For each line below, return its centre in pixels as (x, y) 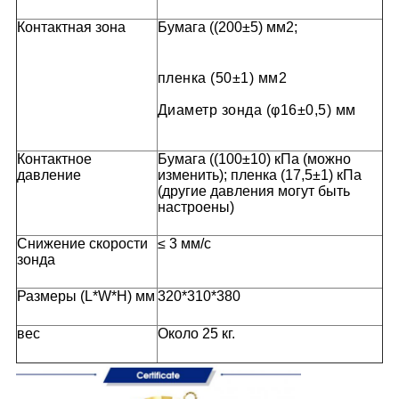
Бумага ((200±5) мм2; (227, 28)
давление (49, 175)
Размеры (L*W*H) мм (85, 297)
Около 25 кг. (196, 334)
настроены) (195, 208)
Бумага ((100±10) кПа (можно (254, 159)
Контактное (54, 159)
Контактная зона (71, 28)
